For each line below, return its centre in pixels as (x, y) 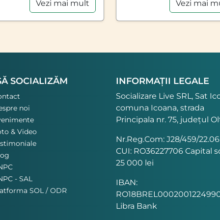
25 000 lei (135, 163)
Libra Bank (137, 206)
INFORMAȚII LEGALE (163, 81)
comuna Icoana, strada (160, 108)
